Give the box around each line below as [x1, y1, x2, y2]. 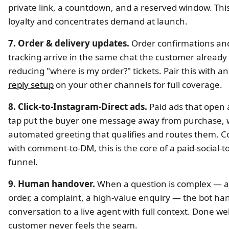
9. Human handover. [8, 177, 95, 190]
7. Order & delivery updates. [8, 37, 129, 49]
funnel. [8, 155, 38, 168]
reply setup [8, 78, 54, 90]
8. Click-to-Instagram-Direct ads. [8, 100, 147, 112]
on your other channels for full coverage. [54, 78, 222, 90]
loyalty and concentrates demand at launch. [8, 15, 188, 27]
